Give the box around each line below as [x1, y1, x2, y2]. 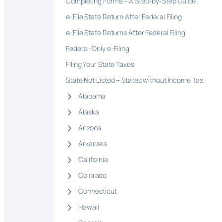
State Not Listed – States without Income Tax [66, 75, 203, 85]
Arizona [78, 123, 102, 133]
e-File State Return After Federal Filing [66, 12, 183, 22]
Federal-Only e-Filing [66, 44, 129, 54]
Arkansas [78, 139, 108, 149]
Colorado [78, 170, 107, 180]
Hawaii [78, 202, 99, 212]
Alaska [78, 107, 99, 117]
